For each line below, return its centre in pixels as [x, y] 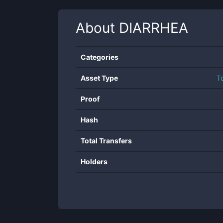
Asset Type [99, 78]
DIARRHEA [154, 28]
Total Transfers [106, 141]
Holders [94, 162]
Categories [100, 57]
